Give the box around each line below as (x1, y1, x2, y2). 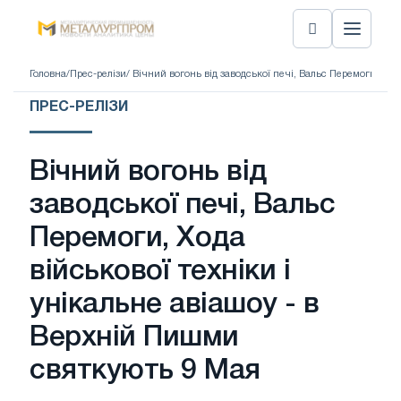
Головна (30, 69, 66, 79)
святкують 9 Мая (30, 358, 260, 384)
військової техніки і (30, 259, 291, 285)
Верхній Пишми (30, 325, 239, 351)
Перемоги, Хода (30, 226, 245, 252)
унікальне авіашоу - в (30, 292, 320, 318)
